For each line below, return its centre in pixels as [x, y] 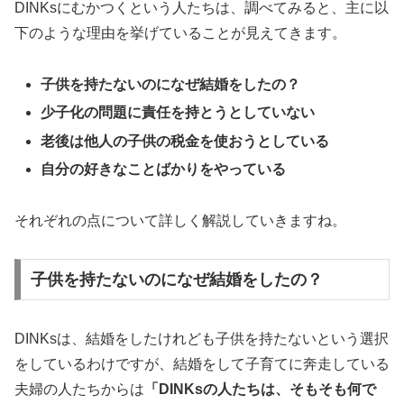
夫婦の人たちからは [79, 390]
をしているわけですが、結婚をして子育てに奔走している [202, 364]
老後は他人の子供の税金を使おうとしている [185, 141]
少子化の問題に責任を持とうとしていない [178, 113]
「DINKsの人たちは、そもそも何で [260, 390]
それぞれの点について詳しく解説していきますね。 [180, 220]
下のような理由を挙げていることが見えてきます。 [180, 33]
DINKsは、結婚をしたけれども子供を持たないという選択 [202, 339]
